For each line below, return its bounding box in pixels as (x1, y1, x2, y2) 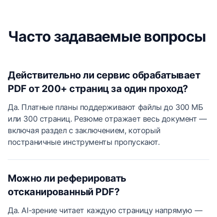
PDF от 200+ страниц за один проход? (8, 83, 188, 94)
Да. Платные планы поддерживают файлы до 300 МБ (8, 102, 203, 112)
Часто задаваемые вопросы (8, 28, 206, 45)
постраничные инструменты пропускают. (8, 137, 160, 147)
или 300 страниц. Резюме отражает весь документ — (8, 114, 207, 124)
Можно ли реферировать (8, 172, 126, 184)
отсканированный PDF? (8, 186, 119, 198)
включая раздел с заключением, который (8, 125, 161, 135)
